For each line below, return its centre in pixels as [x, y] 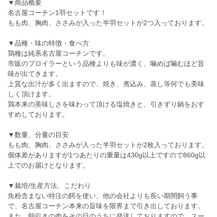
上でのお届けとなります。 [48, 165]
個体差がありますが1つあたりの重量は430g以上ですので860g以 [107, 155]
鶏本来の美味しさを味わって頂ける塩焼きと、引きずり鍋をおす [106, 104]
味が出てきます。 [35, 74]
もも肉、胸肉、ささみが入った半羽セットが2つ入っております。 [108, 23]
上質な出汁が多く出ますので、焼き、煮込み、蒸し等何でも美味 [106, 84]
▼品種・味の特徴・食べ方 [48, 43]
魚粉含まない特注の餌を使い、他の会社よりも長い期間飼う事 [103, 196]
